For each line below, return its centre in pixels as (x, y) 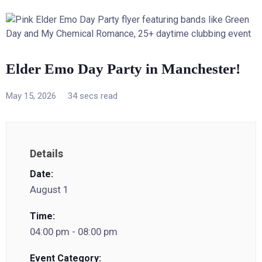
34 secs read (93, 96)
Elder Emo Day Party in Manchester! (123, 69)
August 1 (49, 189)
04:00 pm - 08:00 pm (74, 232)
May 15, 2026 (31, 96)
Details (46, 154)
